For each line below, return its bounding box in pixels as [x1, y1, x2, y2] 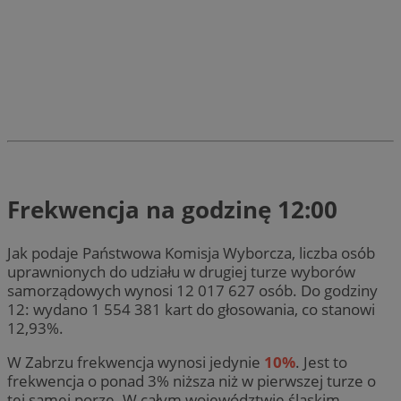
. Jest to [295, 351, 347, 372]
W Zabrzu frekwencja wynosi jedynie [7, 351, 264, 372]
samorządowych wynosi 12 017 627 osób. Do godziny [7, 279, 378, 301]
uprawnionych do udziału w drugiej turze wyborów [7, 260, 355, 282]
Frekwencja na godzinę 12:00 [7, 193, 337, 226]
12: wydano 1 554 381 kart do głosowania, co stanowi [7, 298, 375, 320]
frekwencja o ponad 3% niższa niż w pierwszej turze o [7, 370, 376, 391]
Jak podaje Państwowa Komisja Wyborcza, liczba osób [7, 242, 375, 263]
